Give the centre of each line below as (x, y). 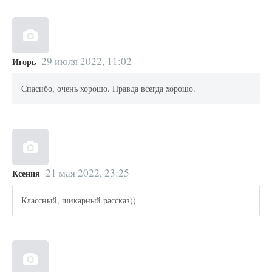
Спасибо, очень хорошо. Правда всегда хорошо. (109, 89)
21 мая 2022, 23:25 (87, 172)
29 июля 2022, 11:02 (86, 61)
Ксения (26, 173)
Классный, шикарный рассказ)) (79, 200)
